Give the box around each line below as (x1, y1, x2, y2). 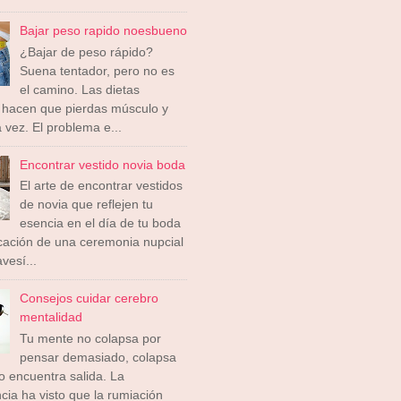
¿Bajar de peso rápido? (19, 44, 153, 59)
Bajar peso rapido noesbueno (19, 22, 187, 38)
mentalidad (19, 310, 82, 325)
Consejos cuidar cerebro (19, 291, 158, 306)
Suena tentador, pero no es (19, 63, 175, 78)
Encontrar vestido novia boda (19, 157, 185, 172)
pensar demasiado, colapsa (19, 350, 176, 365)
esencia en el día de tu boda (19, 216, 181, 231)
